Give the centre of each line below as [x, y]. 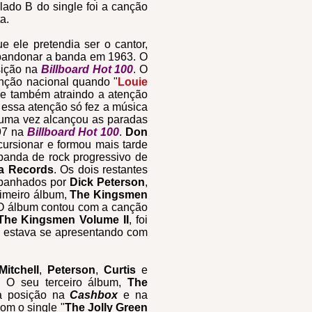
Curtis [119, 270]
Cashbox [94, 295]
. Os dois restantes [101, 170]
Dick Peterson [107, 182]
